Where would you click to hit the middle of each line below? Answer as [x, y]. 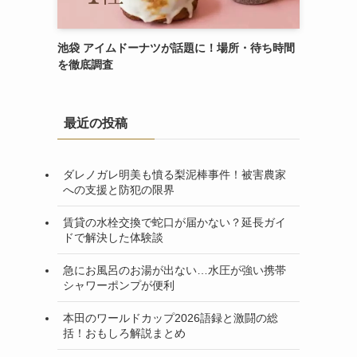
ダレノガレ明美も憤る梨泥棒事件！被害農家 [175, 174]
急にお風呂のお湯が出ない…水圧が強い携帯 [175, 270]
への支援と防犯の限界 [119, 189]
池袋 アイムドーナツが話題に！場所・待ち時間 [176, 48]
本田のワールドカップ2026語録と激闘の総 [171, 318]
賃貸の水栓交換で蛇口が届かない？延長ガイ [175, 222]
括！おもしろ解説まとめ [124, 333]
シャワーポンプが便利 [119, 285]
